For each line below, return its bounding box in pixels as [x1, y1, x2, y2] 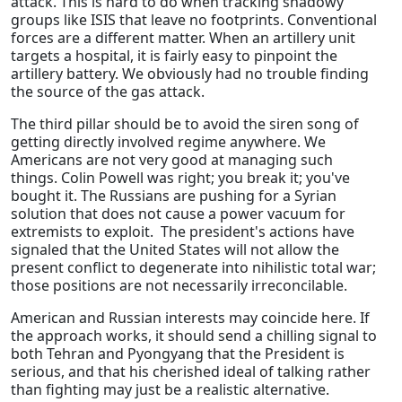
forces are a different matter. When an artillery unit [11, 28, 355, 48]
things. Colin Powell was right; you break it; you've [11, 168, 350, 188]
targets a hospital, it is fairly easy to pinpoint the [11, 46, 337, 66]
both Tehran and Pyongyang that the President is [11, 344, 345, 364]
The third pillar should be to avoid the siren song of [11, 114, 359, 135]
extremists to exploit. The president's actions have [11, 222, 354, 242]
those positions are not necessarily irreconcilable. [11, 275, 347, 296]
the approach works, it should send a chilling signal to [11, 326, 377, 346]
